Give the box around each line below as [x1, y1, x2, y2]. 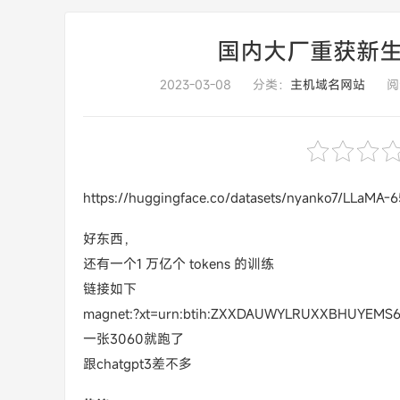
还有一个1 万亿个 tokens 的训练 [83, 254, 274, 272]
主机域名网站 [290, 76, 365, 93]
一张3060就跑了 [83, 329, 184, 347]
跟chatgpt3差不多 [83, 354, 192, 372]
